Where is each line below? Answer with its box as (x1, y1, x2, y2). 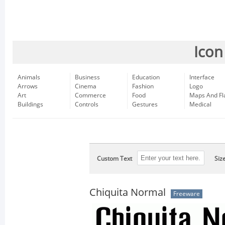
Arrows (18, 83, 38, 90)
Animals (18, 74, 40, 81)
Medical (189, 101, 211, 108)
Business (75, 74, 100, 81)
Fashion (132, 83, 154, 90)
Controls (75, 101, 98, 108)
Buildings (18, 101, 43, 108)
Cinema (75, 83, 96, 90)
